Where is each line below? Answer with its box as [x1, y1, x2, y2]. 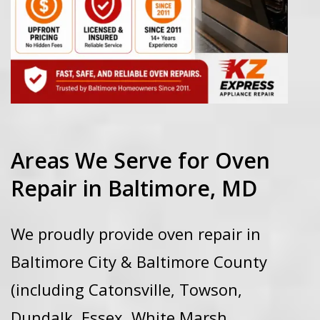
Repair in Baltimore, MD [11, 174, 257, 203]
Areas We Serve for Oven [11, 146, 270, 175]
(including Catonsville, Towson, [11, 279, 242, 300]
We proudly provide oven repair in [11, 223, 261, 244]
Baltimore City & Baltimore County [11, 251, 267, 272]
